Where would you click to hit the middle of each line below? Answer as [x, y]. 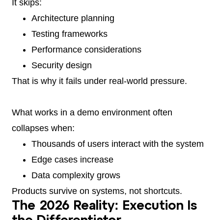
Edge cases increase [72, 160]
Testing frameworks [69, 34]
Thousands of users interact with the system [118, 144]
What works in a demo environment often [92, 113]
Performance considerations [86, 50]
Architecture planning [73, 18]
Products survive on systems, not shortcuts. [97, 191]
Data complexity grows [76, 176]
